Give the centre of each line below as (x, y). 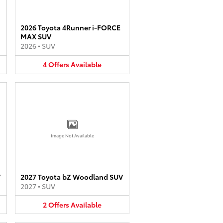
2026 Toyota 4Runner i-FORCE (70, 27)
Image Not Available (72, 135)
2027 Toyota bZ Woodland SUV (72, 176)
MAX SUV (36, 36)
